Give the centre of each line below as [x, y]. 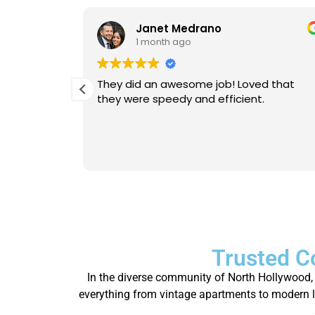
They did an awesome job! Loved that [195, 84]
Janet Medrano [178, 29]
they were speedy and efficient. [180, 98]
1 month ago [163, 42]
